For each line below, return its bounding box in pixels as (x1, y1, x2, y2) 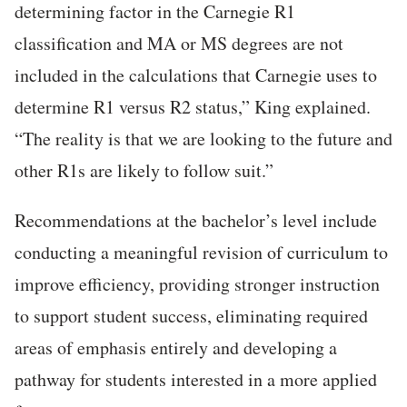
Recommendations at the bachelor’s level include (15, 208, 377, 233)
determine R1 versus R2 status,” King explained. (15, 94, 371, 120)
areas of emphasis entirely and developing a (15, 335, 337, 361)
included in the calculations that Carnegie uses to (15, 63, 377, 88)
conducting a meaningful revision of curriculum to (15, 240, 388, 265)
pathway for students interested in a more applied (15, 367, 377, 392)
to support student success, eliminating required (15, 303, 368, 329)
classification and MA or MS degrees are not (15, 31, 343, 56)
